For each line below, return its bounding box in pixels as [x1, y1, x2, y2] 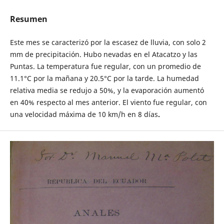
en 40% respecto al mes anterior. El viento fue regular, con [9, 97, 207, 107]
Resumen [9, 13, 47, 24]
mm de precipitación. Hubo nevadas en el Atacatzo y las [9, 49, 197, 59]
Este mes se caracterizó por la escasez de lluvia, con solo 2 [9, 37, 206, 47]
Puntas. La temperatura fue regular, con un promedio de [9, 61, 201, 71]
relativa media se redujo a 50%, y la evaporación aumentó [9, 85, 204, 95]
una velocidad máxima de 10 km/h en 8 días [9, 109, 158, 119]
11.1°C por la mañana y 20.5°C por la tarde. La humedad [9, 73, 199, 83]
